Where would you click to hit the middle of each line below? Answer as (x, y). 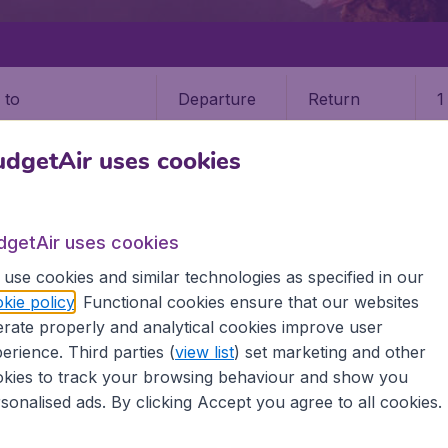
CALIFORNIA (102, 274)
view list (204, 351)
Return (333, 98)
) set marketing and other (329, 351)
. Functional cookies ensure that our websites (246, 301)
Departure (217, 98)
